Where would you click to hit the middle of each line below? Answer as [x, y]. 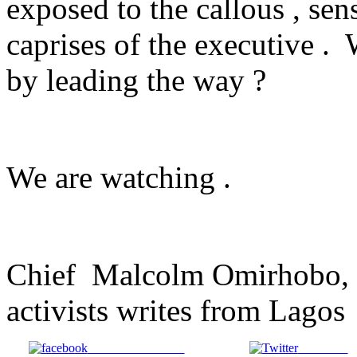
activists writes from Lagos [176, 310]
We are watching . [119, 177]
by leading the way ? [136, 80]
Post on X [323, 347]
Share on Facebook [136, 347]
